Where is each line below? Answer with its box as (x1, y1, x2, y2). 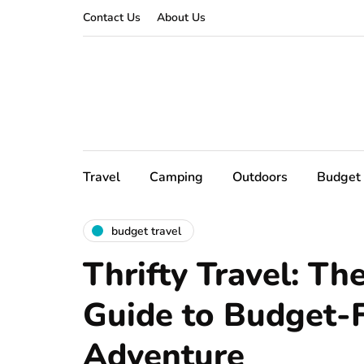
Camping (149, 168, 203, 186)
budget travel (111, 223, 181, 239)
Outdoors (232, 168, 288, 186)
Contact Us (83, 10, 141, 25)
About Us (157, 10, 206, 25)
